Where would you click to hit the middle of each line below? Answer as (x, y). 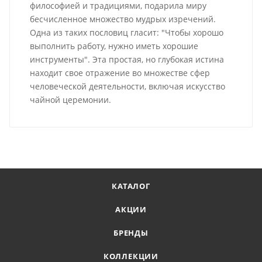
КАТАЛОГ (131, 186)
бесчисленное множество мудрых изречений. (123, 19)
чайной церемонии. (71, 100)
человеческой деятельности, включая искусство (128, 87)
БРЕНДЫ (131, 233)
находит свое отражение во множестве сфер (120, 73)
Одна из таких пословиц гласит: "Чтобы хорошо (127, 33)
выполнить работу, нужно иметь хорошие (114, 46)
